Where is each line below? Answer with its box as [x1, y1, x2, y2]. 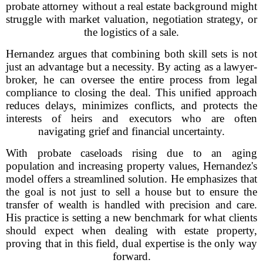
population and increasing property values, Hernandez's [6, 160, 257, 172]
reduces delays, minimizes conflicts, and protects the [6, 99, 257, 112]
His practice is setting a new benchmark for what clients [6, 211, 257, 224]
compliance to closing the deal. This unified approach [6, 86, 257, 99]
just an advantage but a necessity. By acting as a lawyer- [6, 60, 257, 73]
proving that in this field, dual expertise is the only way [6, 237, 257, 249]
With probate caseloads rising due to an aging [6, 147, 257, 159]
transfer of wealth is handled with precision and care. [6, 198, 257, 211]
